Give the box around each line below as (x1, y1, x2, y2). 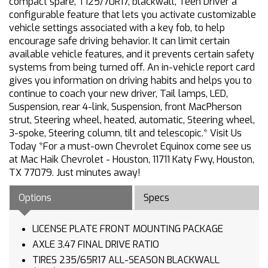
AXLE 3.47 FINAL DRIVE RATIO (57, 238, 159, 251)
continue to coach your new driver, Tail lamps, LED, (9, 87, 228, 100)
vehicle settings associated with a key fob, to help (9, 22, 225, 35)
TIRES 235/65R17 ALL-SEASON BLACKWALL (32, 254, 59, 267)
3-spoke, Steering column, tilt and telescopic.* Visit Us (9, 127, 242, 140)
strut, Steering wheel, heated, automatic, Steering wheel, (9, 114, 255, 127)
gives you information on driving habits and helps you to (9, 74, 252, 87)
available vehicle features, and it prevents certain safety (9, 48, 254, 61)
